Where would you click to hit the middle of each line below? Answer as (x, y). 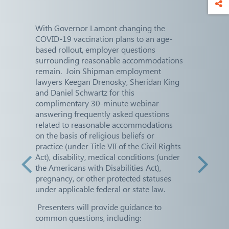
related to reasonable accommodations (104, 125)
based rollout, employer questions (95, 50)
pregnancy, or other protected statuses (103, 178)
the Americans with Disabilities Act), (98, 168)
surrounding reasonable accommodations (109, 60)
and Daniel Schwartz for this (85, 93)
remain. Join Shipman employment (98, 71)
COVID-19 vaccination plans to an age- (104, 39)
